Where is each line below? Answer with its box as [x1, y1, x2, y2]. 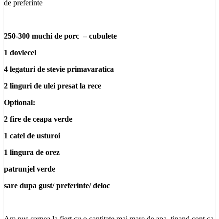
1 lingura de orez [4, 148, 60, 156]
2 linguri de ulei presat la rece [4, 81, 101, 90]
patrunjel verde [4, 164, 55, 173]
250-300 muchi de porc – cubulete [4, 31, 117, 40]
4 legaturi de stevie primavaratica [4, 65, 114, 73]
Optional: [4, 98, 35, 107]
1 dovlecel [4, 48, 36, 57]
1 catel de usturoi [4, 131, 60, 140]
